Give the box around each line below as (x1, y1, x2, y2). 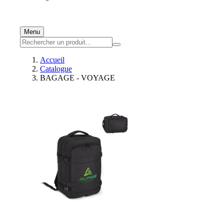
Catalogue (40, 64, 72, 73)
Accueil (40, 55, 64, 64)
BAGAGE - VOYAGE (40, 73, 115, 82)
